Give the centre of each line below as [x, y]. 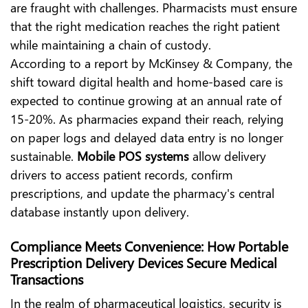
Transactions [47, 279]
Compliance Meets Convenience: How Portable [149, 246]
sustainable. [44, 156]
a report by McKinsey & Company [177, 63]
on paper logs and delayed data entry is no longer [147, 137]
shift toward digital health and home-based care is [147, 82]
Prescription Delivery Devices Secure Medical [144, 262]
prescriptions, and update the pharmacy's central [142, 193]
